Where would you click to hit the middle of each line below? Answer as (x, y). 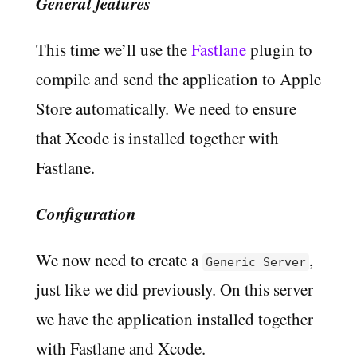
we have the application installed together (174, 319)
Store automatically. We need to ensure (166, 109)
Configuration (86, 214)
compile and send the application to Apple (178, 79)
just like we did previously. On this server (174, 290)
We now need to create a (119, 260)
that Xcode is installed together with (157, 138)
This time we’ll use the (113, 50)
